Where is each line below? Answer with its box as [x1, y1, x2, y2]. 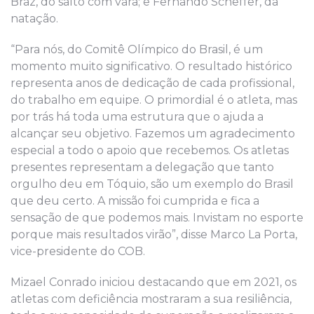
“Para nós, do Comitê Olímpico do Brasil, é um [11, 43, 263, 57]
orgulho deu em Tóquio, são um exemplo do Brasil [11, 177, 294, 191]
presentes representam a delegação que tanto [11, 161, 274, 175]
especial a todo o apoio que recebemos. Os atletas [11, 144, 289, 158]
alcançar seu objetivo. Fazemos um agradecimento [11, 127, 295, 141]
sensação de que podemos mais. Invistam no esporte [11, 211, 303, 225]
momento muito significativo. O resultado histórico [11, 60, 292, 74]
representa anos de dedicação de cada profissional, [11, 76, 294, 90]
